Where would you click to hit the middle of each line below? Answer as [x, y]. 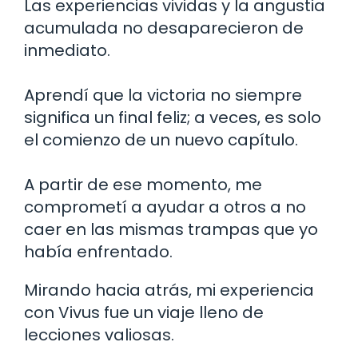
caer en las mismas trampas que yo [171, 230]
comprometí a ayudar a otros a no [165, 207]
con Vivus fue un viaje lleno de [144, 313]
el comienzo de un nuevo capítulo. [161, 140]
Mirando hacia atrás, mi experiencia [169, 290]
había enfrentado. [98, 252]
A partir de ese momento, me [143, 185]
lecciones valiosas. [99, 335]
